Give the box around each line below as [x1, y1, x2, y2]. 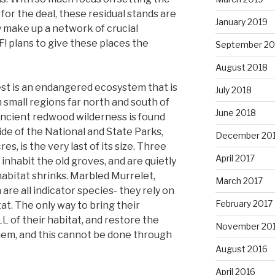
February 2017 [215, 198, 273, 209]
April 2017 [215, 152, 255, 163]
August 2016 [215, 243, 268, 254]
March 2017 [215, 175, 263, 186]
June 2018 [215, 107, 256, 118]
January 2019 [215, 16, 268, 27]
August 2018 [215, 61, 268, 72]
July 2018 [215, 84, 252, 95]
